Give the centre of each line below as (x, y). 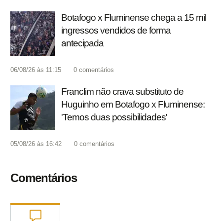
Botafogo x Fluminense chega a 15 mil (134, 18)
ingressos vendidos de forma (116, 31)
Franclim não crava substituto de (122, 92)
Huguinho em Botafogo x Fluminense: (133, 105)
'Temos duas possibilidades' (114, 117)
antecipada (82, 43)
